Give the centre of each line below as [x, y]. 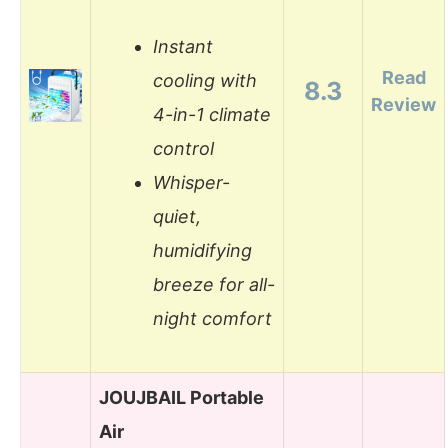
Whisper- [191, 183]
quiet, [177, 217]
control [183, 149]
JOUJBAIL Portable [181, 397]
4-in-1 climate [212, 115]
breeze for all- [214, 285]
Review [403, 104]
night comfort [212, 319]
